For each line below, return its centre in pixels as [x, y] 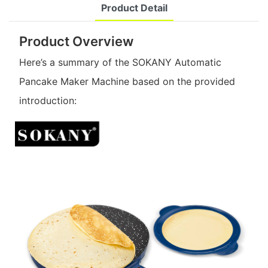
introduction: [48, 101]
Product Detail [134, 8]
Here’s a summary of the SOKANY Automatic [120, 63]
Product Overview [76, 41]
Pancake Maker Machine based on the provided [127, 82]
